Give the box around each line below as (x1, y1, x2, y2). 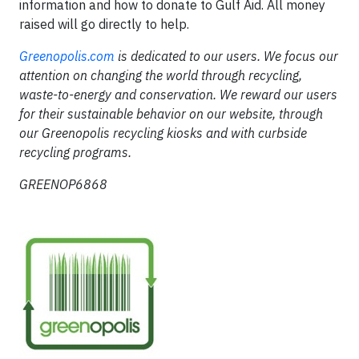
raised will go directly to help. (19, 16, 189, 32)
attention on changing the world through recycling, (19, 67, 302, 83)
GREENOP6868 (19, 176, 107, 192)
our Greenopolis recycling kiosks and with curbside (19, 125, 307, 141)
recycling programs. (19, 144, 131, 160)
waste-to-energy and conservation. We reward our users (19, 87, 337, 103)
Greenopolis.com (19, 48, 115, 64)
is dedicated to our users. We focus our (115, 48, 338, 64)
